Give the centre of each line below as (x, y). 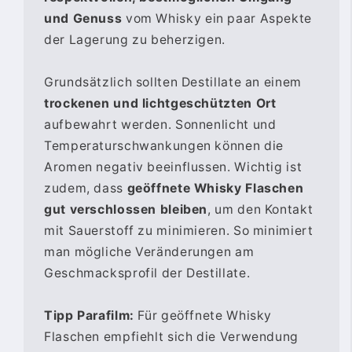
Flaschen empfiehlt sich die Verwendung (171, 336)
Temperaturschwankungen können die (164, 145)
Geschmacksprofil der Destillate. (147, 273)
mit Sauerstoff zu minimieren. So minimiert (179, 230)
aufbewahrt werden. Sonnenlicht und (160, 124)
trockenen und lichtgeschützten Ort (160, 103)
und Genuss (83, 18)
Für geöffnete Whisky (203, 315)
